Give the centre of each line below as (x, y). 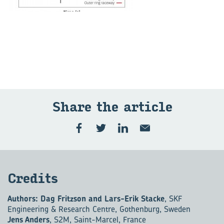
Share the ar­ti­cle (112, 107)
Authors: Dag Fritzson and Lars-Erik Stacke (86, 198)
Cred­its (32, 179)
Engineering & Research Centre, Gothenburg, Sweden (99, 209)
